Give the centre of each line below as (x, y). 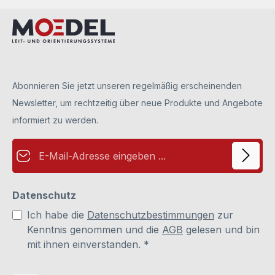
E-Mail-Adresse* (45, 144)
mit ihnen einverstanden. (85, 244)
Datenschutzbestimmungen (151, 215)
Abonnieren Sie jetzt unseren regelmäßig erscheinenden (127, 85)
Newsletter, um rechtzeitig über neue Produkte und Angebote (137, 103)
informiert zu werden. (55, 120)
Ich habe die (57, 215)
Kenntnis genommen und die (95, 229)
